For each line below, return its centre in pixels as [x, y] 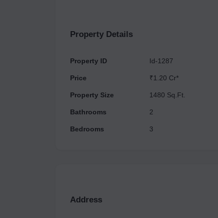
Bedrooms [87, 129]
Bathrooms [88, 112]
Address [86, 200]
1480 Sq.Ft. [167, 95]
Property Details [101, 34]
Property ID [89, 61]
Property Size [92, 95]
